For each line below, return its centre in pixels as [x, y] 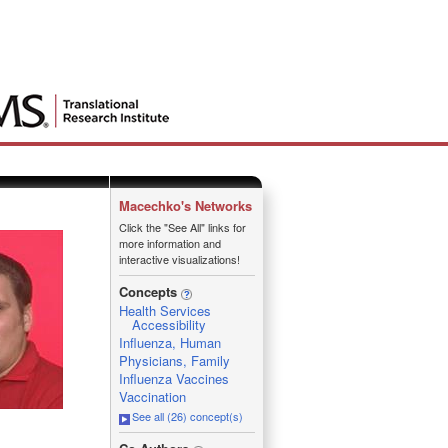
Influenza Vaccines [173, 378]
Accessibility [168, 324]
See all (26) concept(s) [187, 416]
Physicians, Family [174, 360]
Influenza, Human [169, 342]
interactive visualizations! [179, 259]
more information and [169, 243]
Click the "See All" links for [182, 227]
